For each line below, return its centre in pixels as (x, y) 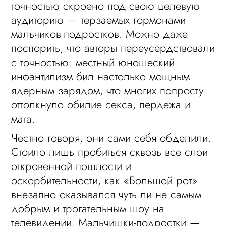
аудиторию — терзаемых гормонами (99, 20)
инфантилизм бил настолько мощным (101, 76)
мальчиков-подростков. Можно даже (100, 34)
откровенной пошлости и (71, 166)
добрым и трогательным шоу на (88, 208)
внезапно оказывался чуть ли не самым (106, 194)
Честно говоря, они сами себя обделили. (111, 138)
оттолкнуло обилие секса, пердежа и (101, 104)
